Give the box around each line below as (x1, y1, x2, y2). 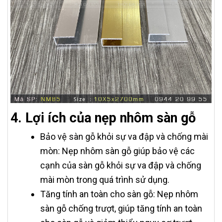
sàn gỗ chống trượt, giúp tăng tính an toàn (40, 203, 202, 214)
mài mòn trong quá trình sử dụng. (40, 174, 169, 185)
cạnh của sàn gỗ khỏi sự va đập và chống (40, 160, 201, 170)
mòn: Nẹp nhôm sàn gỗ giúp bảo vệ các (40, 145, 195, 156)
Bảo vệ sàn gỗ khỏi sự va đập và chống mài (40, 131, 208, 142)
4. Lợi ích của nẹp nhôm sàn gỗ (10, 110, 196, 126)
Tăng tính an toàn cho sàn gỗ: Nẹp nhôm (40, 188, 198, 199)
